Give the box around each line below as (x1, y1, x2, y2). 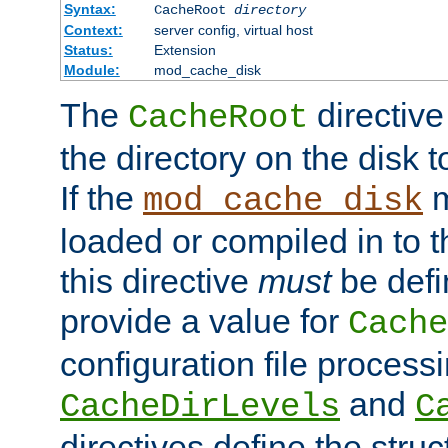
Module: (63, 62, 120, 79)
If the (60, 179, 143, 218)
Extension (153, 42, 216, 59)
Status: (63, 42, 113, 59)
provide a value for (60, 302, 348, 341)
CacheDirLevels (60, 388, 340, 427)
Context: (63, 22, 123, 39)
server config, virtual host (153, 22, 313, 39)
